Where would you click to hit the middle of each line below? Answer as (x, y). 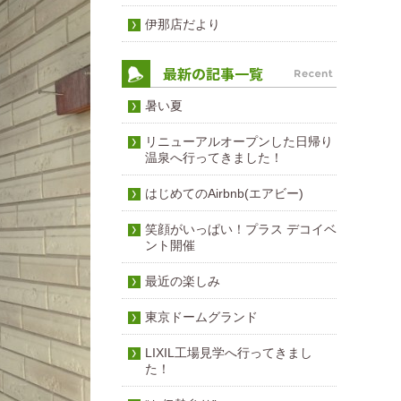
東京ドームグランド (201, 317)
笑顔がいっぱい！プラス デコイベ (241, 229)
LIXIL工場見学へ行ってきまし (229, 353)
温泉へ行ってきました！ (214, 158)
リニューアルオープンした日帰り (239, 141)
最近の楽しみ (183, 281)
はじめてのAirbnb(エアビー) (224, 193)
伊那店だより (183, 24)
